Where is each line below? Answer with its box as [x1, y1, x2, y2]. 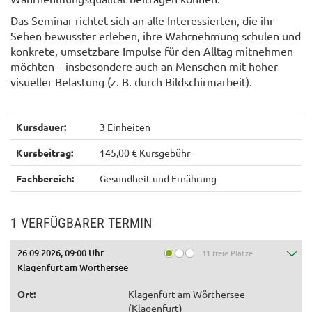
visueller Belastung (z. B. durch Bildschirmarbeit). [10, 75, 252, 89]
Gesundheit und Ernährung [100, 172, 217, 185]
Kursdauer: [16, 120, 66, 134]
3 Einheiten [100, 120, 150, 134]
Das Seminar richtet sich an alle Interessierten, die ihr [10, 13, 274, 28]
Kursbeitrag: [16, 146, 73, 159]
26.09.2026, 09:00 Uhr [17, 247, 104, 260]
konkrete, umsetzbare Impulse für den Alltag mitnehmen [10, 44, 293, 58]
